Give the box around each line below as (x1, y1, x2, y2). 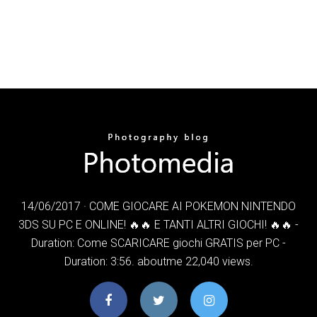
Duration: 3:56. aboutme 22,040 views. (64, 254, 253, 268)
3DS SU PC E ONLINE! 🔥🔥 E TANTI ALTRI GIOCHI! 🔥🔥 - (18, 217, 299, 231)
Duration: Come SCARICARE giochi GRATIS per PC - (31, 236, 286, 250)
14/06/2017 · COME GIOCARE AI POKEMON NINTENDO (21, 199, 296, 213)
